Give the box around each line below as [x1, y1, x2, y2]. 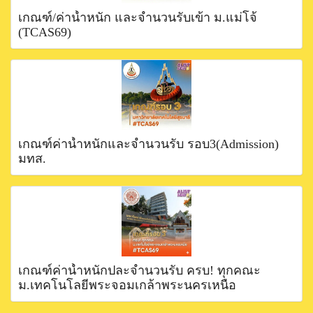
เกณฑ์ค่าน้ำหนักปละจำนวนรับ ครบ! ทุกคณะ [18, 263, 261, 277]
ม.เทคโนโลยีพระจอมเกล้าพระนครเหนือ [18, 277, 236, 292]
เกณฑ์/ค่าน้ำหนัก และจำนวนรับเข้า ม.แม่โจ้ [18, 10, 257, 24]
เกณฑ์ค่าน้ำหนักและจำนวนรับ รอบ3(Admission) [18, 136, 279, 151]
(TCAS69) [18, 24, 71, 39]
